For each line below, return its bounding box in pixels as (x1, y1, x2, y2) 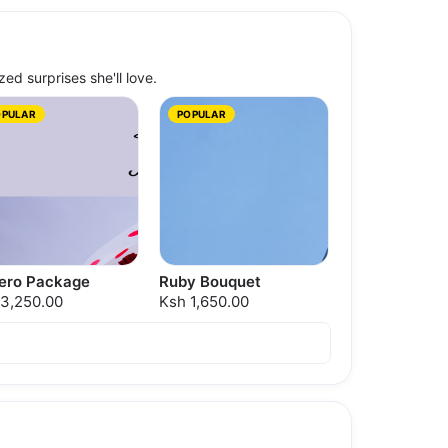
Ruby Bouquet (159, 272, 261, 292)
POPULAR (177, 108, 226, 121)
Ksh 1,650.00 (159, 292, 249, 312)
